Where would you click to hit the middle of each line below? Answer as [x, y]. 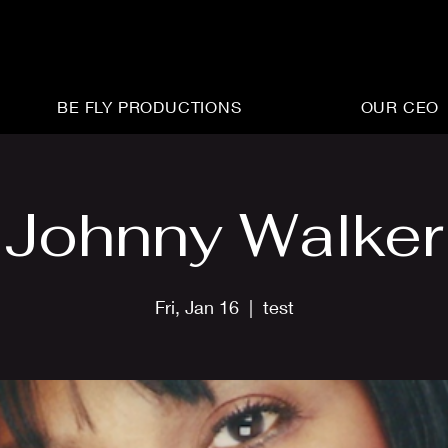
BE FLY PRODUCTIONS [149, 106]
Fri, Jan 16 [196, 307]
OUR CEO [400, 106]
